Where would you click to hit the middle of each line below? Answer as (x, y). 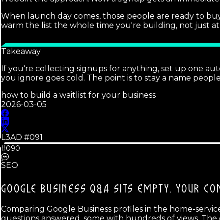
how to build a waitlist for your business (78, 95)
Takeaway (21, 51)
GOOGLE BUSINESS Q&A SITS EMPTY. (87, 189)
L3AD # (15, 137)
